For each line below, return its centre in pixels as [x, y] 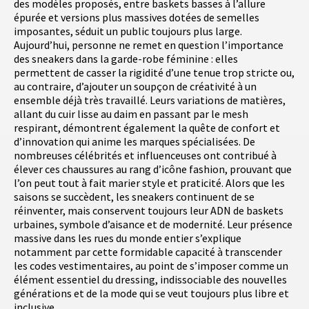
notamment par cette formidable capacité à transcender [148, 252]
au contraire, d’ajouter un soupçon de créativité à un [135, 87]
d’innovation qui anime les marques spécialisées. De [134, 142]
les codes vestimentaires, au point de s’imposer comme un [151, 266]
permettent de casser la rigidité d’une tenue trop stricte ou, [154, 73]
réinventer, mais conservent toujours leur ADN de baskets [149, 211]
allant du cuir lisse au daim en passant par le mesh [131, 114]
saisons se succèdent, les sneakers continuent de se [134, 197]
